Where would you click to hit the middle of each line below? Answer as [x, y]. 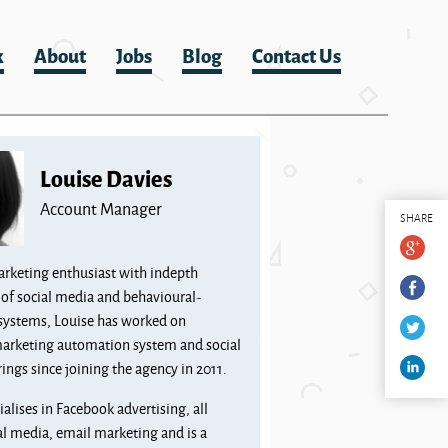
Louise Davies [106, 177]
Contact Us [296, 54]
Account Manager [101, 208]
